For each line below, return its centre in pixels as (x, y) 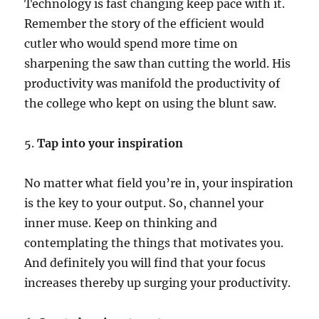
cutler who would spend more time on (131, 44)
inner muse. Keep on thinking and (121, 223)
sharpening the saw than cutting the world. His (158, 64)
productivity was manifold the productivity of (152, 84)
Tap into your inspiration (110, 143)
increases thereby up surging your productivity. (158, 283)
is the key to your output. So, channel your (144, 203)
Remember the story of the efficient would (145, 24)
